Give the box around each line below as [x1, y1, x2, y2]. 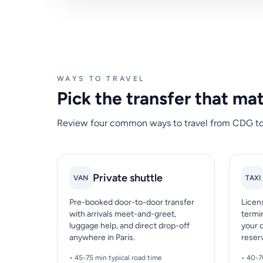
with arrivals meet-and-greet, [69, 209, 176, 220]
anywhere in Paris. [69, 232, 135, 243]
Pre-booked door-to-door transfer [69, 197, 194, 208]
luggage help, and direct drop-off [69, 221, 190, 231]
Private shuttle [92, 171, 163, 185]
